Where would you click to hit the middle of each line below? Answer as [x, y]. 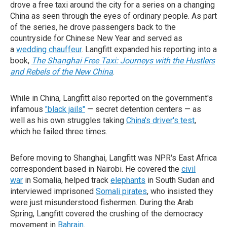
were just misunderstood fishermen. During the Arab [102, 202]
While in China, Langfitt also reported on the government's [111, 98]
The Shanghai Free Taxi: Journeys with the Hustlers [123, 61]
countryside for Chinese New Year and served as [96, 38]
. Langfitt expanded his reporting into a [149, 49]
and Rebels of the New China [62, 72]
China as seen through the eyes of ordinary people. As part [113, 16]
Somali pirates [121, 191]
